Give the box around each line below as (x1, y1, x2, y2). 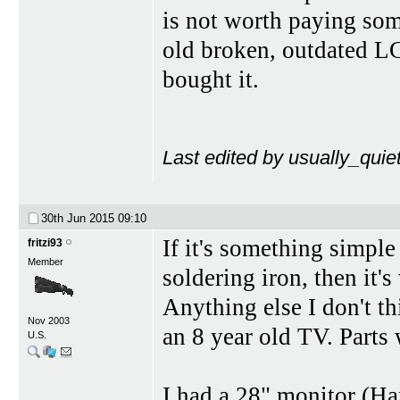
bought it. (162, 65, 259, 93)
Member (28, 256, 63, 268)
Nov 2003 (28, 315, 70, 327)
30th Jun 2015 (41, 212, 118, 226)
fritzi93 (28, 237, 62, 250)
